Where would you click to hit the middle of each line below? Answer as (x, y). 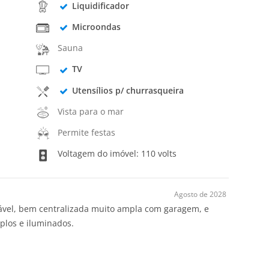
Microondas (96, 26)
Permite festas (87, 133)
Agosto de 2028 (200, 194)
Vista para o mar (91, 111)
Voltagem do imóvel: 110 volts (116, 154)
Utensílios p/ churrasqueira (128, 90)
